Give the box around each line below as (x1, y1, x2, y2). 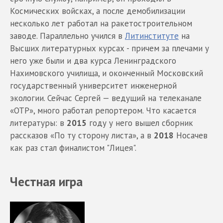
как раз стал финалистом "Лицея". (10, 142, 136, 153)
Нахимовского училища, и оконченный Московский (10, 67, 203, 79)
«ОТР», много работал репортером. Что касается (10, 105, 196, 116)
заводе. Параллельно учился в (10, 30, 125, 41)
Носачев (174, 129, 208, 141)
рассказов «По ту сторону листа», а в (10, 129, 154, 141)
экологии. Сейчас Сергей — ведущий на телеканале (10, 92, 202, 104)
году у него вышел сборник (87, 117, 193, 128)
